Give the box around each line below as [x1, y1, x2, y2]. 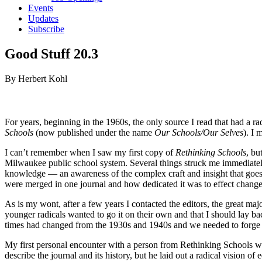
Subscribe [28, 24, 64, 34]
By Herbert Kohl [5, 73, 67, 84]
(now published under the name [33, 127, 154, 137]
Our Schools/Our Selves [154, 127, 243, 137]
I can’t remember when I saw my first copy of [5, 147, 175, 157]
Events [28, 3, 53, 13]
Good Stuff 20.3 [5, 46, 98, 61]
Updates [28, 13, 58, 23]
